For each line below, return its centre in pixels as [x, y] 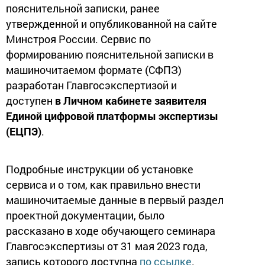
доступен [30, 100]
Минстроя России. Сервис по [78, 39]
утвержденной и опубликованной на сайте [112, 23]
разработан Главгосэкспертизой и [91, 85]
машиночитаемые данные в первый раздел [115, 200]
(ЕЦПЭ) [24, 131]
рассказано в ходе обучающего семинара [111, 230]
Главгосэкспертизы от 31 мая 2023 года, [107, 246]
